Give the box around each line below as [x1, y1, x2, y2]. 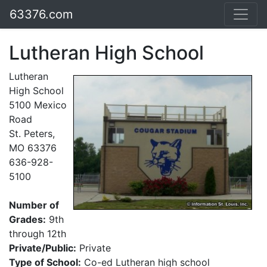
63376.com [10, 7, 73, 21]
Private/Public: [9, 242, 76, 254]
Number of [9, 199, 59, 211]
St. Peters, [9, 128, 55, 139]
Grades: [9, 213, 46, 225]
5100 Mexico [9, 99, 67, 111]
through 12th [9, 228, 66, 240]
